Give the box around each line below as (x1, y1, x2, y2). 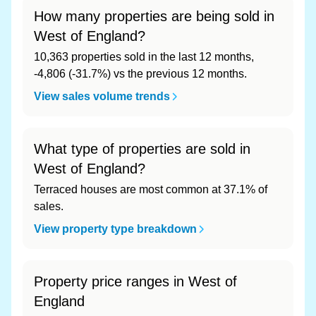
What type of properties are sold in (34, 141, 250, 157)
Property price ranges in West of (34, 274, 237, 289)
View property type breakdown (34, 223, 197, 235)
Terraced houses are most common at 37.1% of (34, 183, 267, 195)
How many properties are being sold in (34, 8, 274, 24)
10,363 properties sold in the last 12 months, (34, 51, 254, 63)
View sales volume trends (34, 90, 170, 102)
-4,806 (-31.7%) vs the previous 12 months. (34, 68, 247, 80)
